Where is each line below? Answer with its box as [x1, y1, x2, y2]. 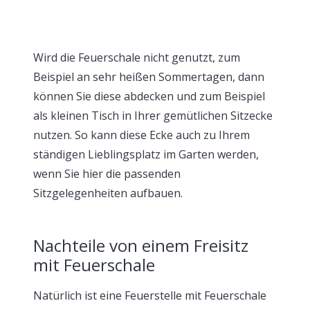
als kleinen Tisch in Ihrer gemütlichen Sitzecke [33, 107, 273, 123]
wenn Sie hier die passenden [33, 165, 181, 181]
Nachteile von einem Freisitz [33, 233, 248, 257]
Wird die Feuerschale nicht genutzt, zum [33, 49, 240, 65]
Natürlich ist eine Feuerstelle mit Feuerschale [33, 287, 266, 303]
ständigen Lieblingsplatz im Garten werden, [33, 146, 259, 162]
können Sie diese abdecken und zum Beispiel [33, 88, 265, 104]
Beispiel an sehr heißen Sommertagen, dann [33, 69, 264, 84]
